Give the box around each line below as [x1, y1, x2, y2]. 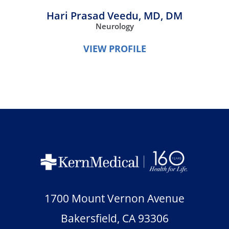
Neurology [95, 21, 134, 32]
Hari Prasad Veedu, [47, 9, 144, 23]
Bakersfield [60, 211, 117, 225]
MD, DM [144, 9, 182, 23]
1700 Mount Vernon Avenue [44, 191, 185, 205]
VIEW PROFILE [83, 42, 146, 55]
